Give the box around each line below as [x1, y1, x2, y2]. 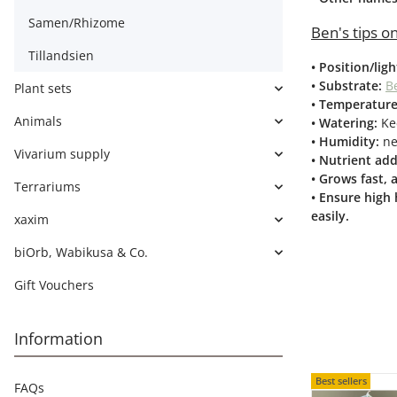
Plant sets [14, 80, 72, 97]
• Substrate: [311, 77, 385, 94]
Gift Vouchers [14, 276, 94, 293]
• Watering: [311, 114, 381, 131]
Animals [14, 113, 62, 129]
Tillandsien [28, 47, 94, 64]
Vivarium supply [14, 145, 110, 162]
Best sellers [315, 373, 367, 387]
